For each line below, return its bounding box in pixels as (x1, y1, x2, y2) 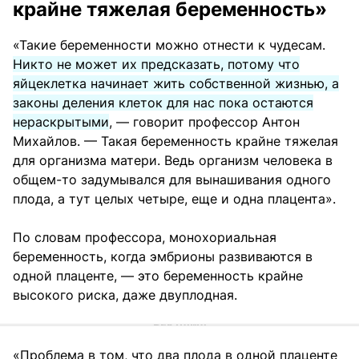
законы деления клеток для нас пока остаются (13, 94, 313, 111)
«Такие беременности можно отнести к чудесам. (13, 36, 325, 53)
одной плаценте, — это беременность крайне (13, 267, 303, 284)
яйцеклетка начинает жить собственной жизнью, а (13, 75, 339, 91)
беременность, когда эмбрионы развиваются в (13, 248, 313, 264)
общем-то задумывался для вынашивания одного (13, 171, 331, 188)
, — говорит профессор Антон (109, 113, 300, 130)
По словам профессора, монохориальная (13, 228, 276, 245)
